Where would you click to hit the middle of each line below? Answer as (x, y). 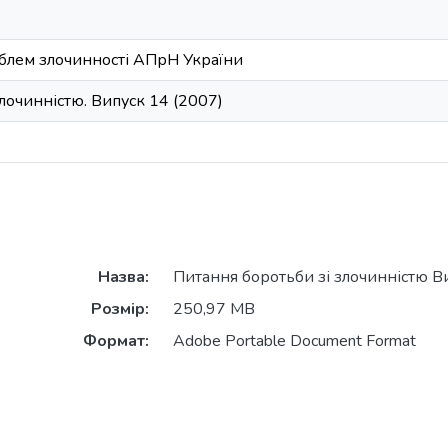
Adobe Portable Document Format (294, 341)
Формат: (115, 341)
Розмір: (119, 309)
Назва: (123, 277)
